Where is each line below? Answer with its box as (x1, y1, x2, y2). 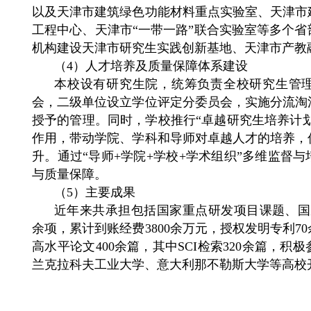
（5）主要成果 (54, 185, 135, 199)
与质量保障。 (32, 167, 107, 181)
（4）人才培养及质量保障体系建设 (54, 59, 248, 73)
